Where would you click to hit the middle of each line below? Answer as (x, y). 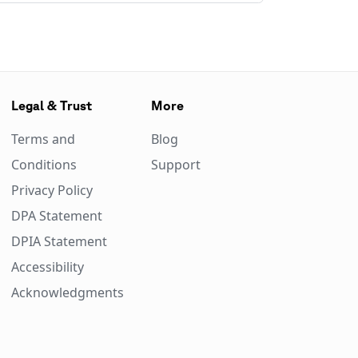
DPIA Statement (59, 241)
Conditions (44, 165)
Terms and (43, 139)
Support (175, 165)
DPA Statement (56, 216)
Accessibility (47, 267)
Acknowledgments (67, 292)
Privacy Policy (52, 190)
